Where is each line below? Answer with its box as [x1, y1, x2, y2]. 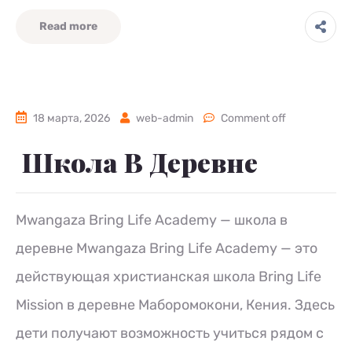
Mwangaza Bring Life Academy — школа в [16, 211, 288, 229]
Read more [39, 20, 97, 33]
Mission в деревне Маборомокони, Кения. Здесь [16, 296, 335, 313]
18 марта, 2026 [33, 112, 110, 125]
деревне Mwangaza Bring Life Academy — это [16, 240, 317, 257]
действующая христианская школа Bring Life [16, 268, 321, 285]
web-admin [136, 112, 193, 125]
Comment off [221, 112, 286, 125]
